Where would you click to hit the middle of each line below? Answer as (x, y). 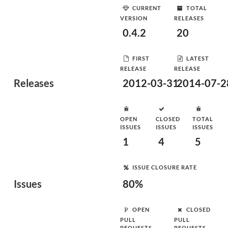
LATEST (198, 58)
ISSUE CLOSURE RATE (165, 167)
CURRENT (147, 8)
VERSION (134, 18)
